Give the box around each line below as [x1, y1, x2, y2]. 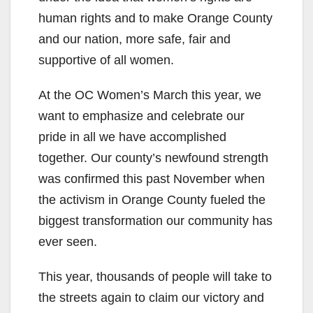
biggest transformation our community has [38, 213, 272, 228]
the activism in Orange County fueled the [38, 192, 265, 207]
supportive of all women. [38, 52, 174, 67]
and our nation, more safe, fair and [38, 31, 231, 46]
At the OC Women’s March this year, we [38, 87, 261, 102]
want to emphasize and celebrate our [38, 108, 245, 123]
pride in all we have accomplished [38, 129, 226, 144]
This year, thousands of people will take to [38, 269, 272, 284]
